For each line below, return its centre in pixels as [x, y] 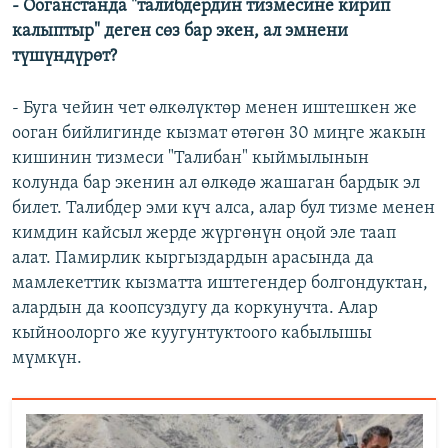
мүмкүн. [47, 359]
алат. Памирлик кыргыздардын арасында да [193, 259]
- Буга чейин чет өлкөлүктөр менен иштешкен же [214, 109]
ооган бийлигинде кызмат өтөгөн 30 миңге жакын [219, 134]
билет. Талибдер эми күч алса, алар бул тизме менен [223, 209]
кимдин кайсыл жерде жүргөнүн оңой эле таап [204, 234]
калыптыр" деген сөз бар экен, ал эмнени [180, 32]
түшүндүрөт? [64, 57]
